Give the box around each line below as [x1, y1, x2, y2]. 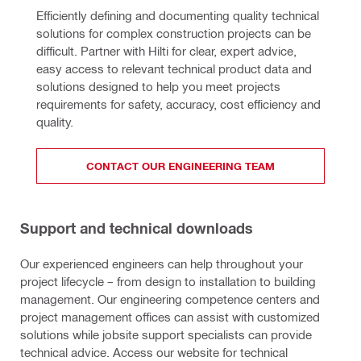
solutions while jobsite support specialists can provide [20, 327, 312, 342]
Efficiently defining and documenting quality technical [36, 8, 319, 23]
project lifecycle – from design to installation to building [20, 274, 316, 289]
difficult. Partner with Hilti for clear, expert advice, [36, 44, 297, 59]
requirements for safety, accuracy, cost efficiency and [36, 97, 321, 112]
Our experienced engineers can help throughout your [20, 256, 303, 272]
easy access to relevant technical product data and [36, 61, 312, 77]
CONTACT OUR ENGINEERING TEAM [86, 159, 275, 172]
